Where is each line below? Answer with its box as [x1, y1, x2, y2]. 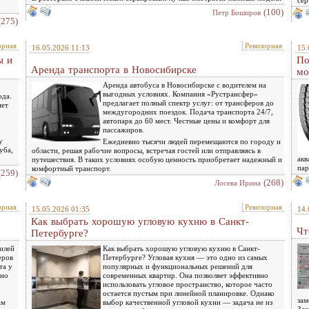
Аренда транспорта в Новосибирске [31, 63, 197, 75]
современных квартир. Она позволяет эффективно [103, 270, 268, 279]
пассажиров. [103, 125, 144, 134]
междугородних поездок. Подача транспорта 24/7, [103, 107, 273, 116]
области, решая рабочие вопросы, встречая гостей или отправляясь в [32, 146, 261, 154]
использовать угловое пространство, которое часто [103, 279, 272, 288]
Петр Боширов [212, 8, 261, 17]
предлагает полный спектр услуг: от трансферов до [103, 98, 274, 107]
